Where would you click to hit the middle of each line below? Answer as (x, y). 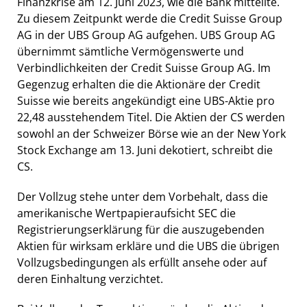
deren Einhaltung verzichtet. (90, 279)
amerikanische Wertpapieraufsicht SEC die (126, 213)
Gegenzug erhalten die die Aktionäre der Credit (139, 84)
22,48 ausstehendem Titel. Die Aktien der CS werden (151, 117)
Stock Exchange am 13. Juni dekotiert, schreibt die (145, 150)
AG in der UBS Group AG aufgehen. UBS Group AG (146, 35)
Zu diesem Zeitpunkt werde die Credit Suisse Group (150, 18)
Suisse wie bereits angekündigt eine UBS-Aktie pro (146, 100)
